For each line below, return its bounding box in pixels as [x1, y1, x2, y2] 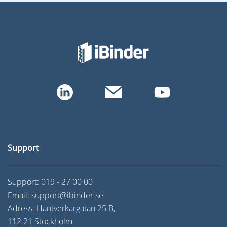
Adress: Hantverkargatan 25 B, [8, 203, 117, 214]
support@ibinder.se [31, 190, 103, 201]
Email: [8, 190, 31, 201]
